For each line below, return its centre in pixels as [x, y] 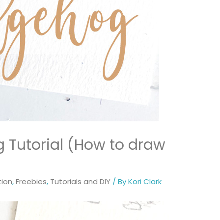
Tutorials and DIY [81, 182]
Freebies [31, 182]
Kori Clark [145, 182]
